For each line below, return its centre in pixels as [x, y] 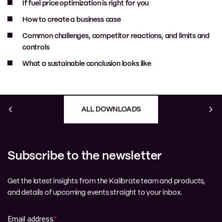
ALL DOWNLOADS [111, 110]
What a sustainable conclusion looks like [87, 64]
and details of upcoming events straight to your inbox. [95, 193]
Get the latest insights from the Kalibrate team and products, [107, 182]
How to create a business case [72, 20]
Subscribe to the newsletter [85, 157]
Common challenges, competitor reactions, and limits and [116, 36]
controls [36, 48]
